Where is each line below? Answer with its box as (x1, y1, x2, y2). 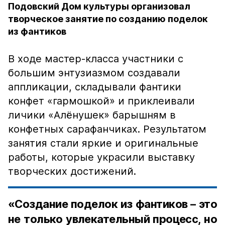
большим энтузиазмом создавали (8, 67, 180, 79)
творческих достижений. (8, 165, 136, 177)
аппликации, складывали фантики (8, 81, 181, 93)
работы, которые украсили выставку (8, 151, 195, 163)
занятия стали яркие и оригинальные (8, 137, 198, 149)
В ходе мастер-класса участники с (8, 53, 183, 65)
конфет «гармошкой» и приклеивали (8, 95, 195, 107)
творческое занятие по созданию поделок (8, 14, 208, 24)
